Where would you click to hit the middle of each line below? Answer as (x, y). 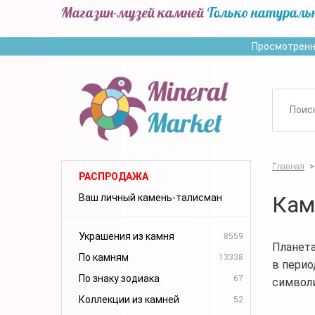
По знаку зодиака (119, 278)
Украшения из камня (127, 236)
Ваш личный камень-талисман (150, 197)
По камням (104, 257)
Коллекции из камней (129, 299)
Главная (288, 166)
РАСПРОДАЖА (114, 176)
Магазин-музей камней (133, 12)
